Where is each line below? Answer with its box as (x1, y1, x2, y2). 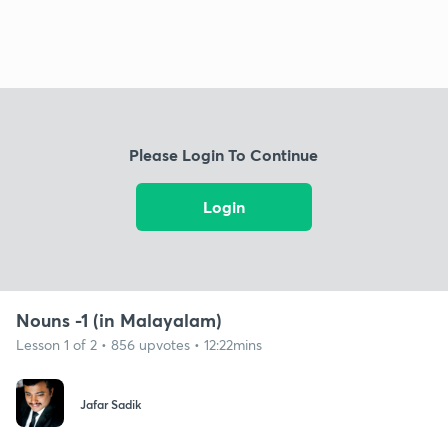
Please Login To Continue (129, 144, 319, 166)
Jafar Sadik (80, 396, 141, 413)
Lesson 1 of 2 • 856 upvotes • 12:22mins (16, 334, 262, 354)
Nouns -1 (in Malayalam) (16, 307, 222, 332)
